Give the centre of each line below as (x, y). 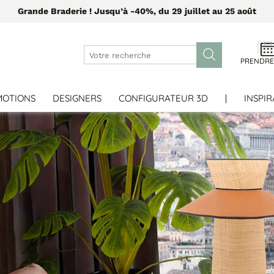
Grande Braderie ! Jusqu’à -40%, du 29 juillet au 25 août (137, 11)
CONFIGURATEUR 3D (163, 98)
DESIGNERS (77, 98)
